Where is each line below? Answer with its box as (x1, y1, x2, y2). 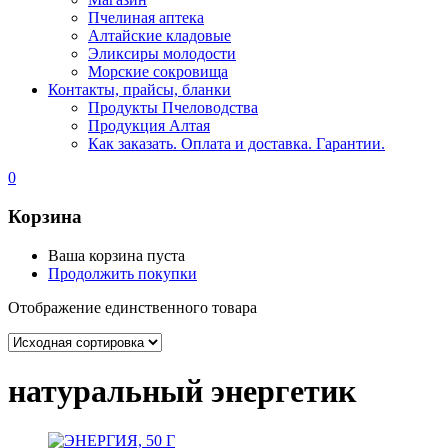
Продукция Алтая (88, 117, 210, 135)
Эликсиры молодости (88, 45, 236, 63)
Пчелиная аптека (88, 9, 204, 27)
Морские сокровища (88, 63, 228, 81)
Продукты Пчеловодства (88, 99, 258, 117)
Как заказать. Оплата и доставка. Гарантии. (88, 135, 385, 153)
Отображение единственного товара (8, 298, 257, 316)
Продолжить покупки (48, 264, 197, 282)
